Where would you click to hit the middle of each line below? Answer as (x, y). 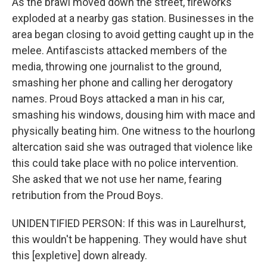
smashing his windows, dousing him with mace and (133, 115)
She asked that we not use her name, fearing (117, 179)
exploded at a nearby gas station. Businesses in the (133, 18)
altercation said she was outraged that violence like (132, 147)
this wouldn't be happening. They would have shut (129, 239)
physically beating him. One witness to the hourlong (133, 131)
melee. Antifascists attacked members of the (119, 50)
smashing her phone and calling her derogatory (122, 83)
